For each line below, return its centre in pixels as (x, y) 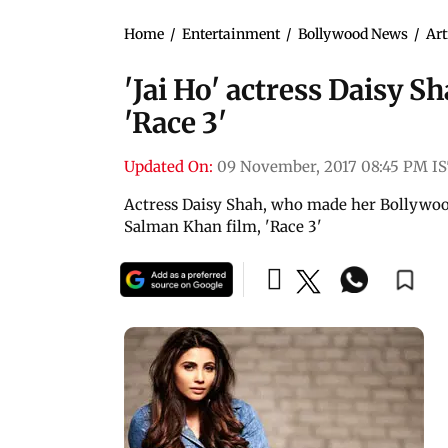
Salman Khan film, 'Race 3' (223, 226)
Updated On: (168, 166)
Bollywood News (353, 33)
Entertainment (231, 33)
